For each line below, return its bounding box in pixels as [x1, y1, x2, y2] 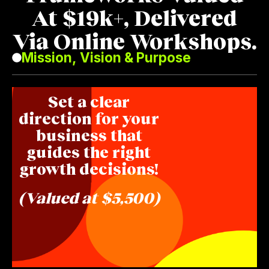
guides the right [27, 142, 151, 161]
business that [35, 125, 142, 144]
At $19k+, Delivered [32, 4, 237, 31]
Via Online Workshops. [12, 28, 257, 54]
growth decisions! [19, 159, 159, 178]
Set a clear [48, 92, 130, 110]
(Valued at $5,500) [18, 188, 160, 207]
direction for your [19, 109, 159, 127]
